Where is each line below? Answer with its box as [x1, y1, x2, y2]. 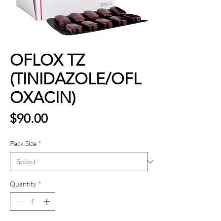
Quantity [10, 180, 37, 188]
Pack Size [10, 139, 37, 148]
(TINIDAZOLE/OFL [10, 70, 141, 89]
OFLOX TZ [10, 51, 85, 70]
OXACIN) [10, 88, 75, 108]
